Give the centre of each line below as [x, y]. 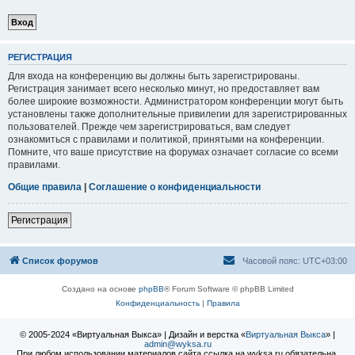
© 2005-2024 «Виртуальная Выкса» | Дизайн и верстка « [133, 334]
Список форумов [60, 260]
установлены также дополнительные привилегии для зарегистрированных [177, 114]
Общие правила [45, 187]
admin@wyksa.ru [177, 344]
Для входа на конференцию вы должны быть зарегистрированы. [154, 76]
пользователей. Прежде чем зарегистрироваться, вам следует [149, 126]
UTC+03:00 [325, 260]
